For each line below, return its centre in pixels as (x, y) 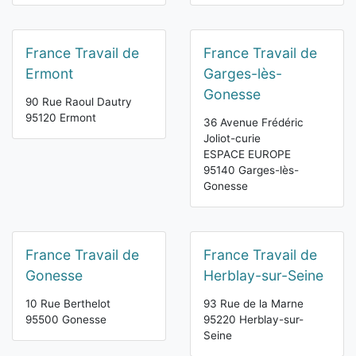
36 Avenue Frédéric (253, 122)
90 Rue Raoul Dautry (79, 102)
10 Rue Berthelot (68, 304)
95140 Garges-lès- (251, 170)
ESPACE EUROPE (247, 154)
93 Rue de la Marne (253, 304)
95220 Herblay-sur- (253, 319)
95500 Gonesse (66, 319)
